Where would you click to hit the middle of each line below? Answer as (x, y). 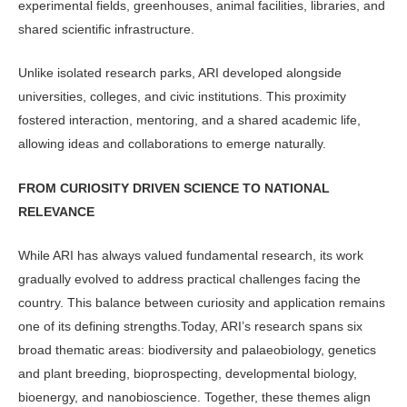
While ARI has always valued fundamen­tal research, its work (191, 255)
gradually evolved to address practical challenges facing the (189, 278)
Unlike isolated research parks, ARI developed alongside (180, 73)
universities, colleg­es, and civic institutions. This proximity (182, 97)
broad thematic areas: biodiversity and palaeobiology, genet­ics (197, 349)
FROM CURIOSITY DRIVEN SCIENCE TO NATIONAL (174, 188)
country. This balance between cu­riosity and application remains (202, 302)
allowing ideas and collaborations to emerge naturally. (172, 144)
